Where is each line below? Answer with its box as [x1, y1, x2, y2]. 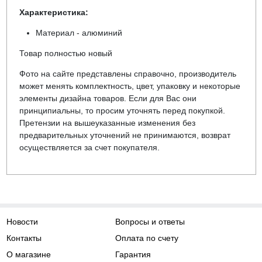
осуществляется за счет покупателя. [19, 143, 160, 153]
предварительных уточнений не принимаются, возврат [19, 130, 230, 140]
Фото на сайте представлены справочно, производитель [19, 69, 236, 79]
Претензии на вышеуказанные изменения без [19, 118, 195, 128]
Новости [6, 217, 38, 226]
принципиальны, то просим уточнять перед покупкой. [19, 106, 225, 116]
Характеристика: [19, 8, 88, 18]
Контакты [6, 233, 42, 243]
